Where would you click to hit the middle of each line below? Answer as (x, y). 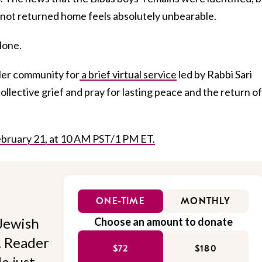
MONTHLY (206, 201)
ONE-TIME (120, 201)
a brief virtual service (128, 74)
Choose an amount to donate (163, 221)
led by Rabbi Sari (214, 74)
